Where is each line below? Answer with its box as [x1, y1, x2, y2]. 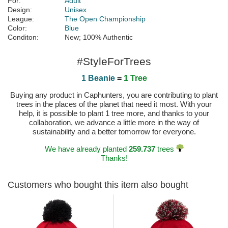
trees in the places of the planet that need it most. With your [16, 100, 212, 109]
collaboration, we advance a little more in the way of [29, 118, 199, 127]
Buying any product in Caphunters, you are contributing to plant [10, 91, 218, 100]
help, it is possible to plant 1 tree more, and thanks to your [19, 109, 209, 118]
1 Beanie [81, 74, 115, 83]
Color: [8, 24, 27, 33]
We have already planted [44, 145, 129, 154]
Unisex [65, 6, 87, 14]
